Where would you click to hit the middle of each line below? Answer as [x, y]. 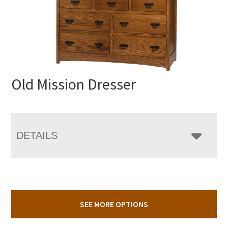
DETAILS [37, 135]
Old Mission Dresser [74, 84]
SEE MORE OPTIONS [114, 204]
